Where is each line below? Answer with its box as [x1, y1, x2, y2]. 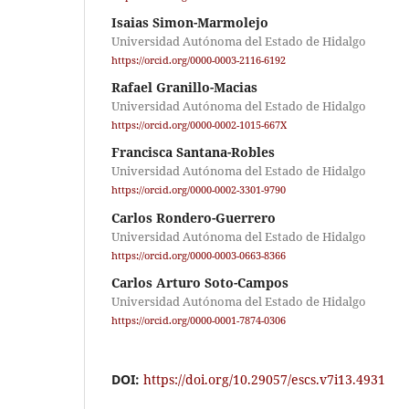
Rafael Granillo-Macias [111, 79, 257, 97]
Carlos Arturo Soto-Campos [111, 273, 288, 291]
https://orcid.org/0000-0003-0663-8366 [111, 248, 286, 262]
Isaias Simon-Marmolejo [111, 14, 268, 32]
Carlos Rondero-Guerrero [111, 208, 276, 226]
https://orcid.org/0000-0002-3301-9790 [111, 184, 286, 197]
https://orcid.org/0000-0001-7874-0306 [111, 314, 286, 327]
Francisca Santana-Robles [111, 143, 275, 162]
